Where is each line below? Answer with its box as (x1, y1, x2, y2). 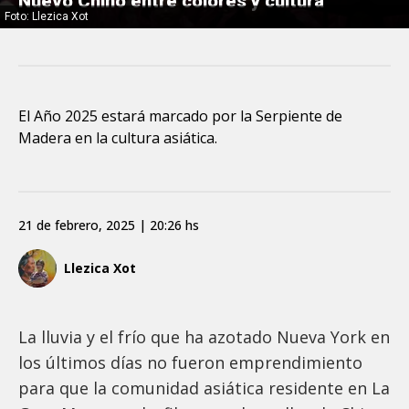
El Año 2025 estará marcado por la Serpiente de (18, 105, 342, 126)
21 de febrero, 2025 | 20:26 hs (18, 215, 199, 234)
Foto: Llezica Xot (5, 9, 89, 23)
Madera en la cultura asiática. (18, 127, 221, 148)
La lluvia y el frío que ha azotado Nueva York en (18, 325, 390, 348)
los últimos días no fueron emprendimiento (18, 351, 362, 373)
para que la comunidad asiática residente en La (18, 376, 390, 399)
